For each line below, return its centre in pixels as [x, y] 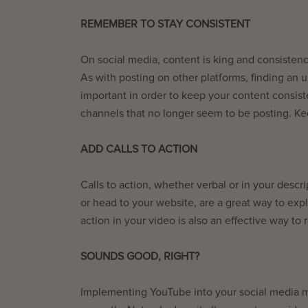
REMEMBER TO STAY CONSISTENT [165, 24]
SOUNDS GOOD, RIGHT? [140, 256]
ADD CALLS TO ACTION [139, 149]
